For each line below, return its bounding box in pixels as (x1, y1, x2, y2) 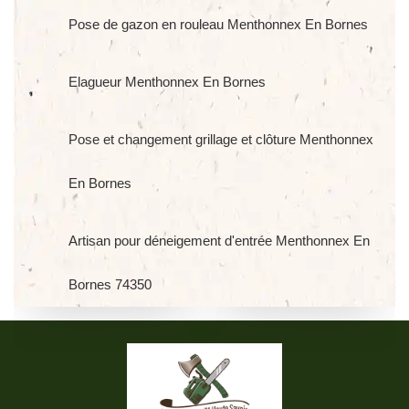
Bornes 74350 (68, 277, 152, 292)
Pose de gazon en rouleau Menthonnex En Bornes (68, 16, 368, 32)
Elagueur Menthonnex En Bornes (68, 74, 266, 89)
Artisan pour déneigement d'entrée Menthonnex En (68, 233, 370, 248)
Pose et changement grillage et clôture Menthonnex (68, 131, 373, 147)
